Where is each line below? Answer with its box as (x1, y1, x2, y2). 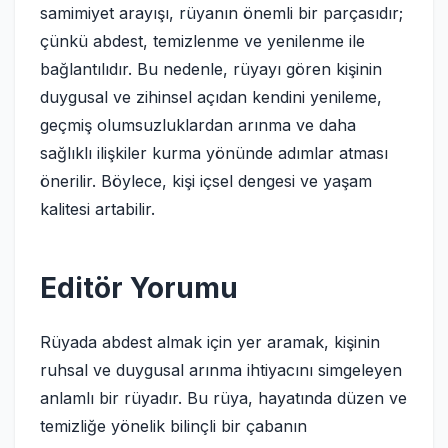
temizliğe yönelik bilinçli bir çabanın (40, 416, 307, 436)
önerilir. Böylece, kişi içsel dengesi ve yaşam (40, 171, 372, 191)
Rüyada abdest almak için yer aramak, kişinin (40, 332, 380, 352)
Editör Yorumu (40, 271, 238, 305)
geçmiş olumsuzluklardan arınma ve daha (40, 115, 356, 135)
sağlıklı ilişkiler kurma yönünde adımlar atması (40, 143, 388, 163)
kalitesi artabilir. (40, 199, 155, 219)
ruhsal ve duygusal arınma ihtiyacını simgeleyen (40, 360, 402, 380)
